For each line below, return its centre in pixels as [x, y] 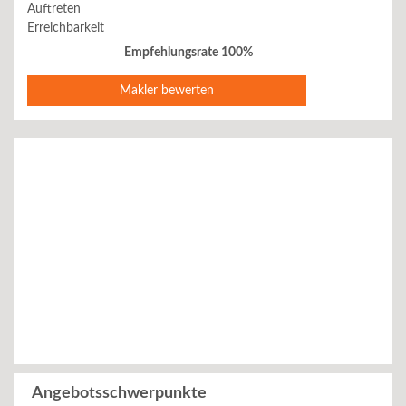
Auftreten [54, 9]
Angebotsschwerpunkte [119, 393]
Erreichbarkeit [66, 28]
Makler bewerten [167, 91]
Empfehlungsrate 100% [188, 53]
